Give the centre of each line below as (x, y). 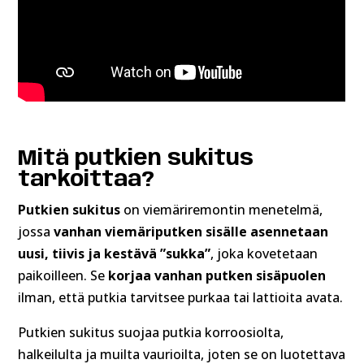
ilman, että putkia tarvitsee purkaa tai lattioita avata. (181, 297)
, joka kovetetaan (264, 253)
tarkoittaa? (87, 180)
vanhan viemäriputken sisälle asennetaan (191, 231)
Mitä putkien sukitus (136, 158)
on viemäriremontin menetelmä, (222, 209)
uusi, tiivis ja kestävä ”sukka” (115, 253)
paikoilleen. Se (63, 275)
